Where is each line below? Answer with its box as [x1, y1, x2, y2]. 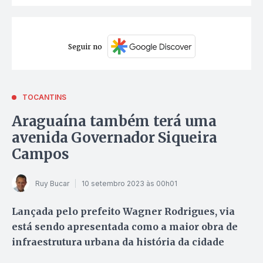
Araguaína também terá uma [12, 112, 217, 131]
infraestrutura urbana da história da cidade [12, 236, 224, 248]
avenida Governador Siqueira [12, 129, 217, 147]
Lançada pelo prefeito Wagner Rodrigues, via [12, 205, 235, 218]
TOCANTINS [22, 93, 66, 102]
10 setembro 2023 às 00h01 [82, 178, 177, 188]
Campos [12, 145, 69, 164]
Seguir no [68, 42, 102, 51]
